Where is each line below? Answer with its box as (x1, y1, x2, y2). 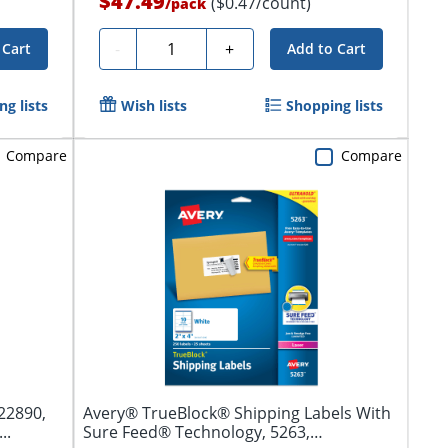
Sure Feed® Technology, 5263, (82, 420, 310, 443)
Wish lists (120, 95, 187, 115)
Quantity (143, 34, 209, 57)
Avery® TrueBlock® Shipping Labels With (82, 401, 391, 424)
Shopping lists (285, 95, 383, 115)
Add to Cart (286, 38, 366, 58)
